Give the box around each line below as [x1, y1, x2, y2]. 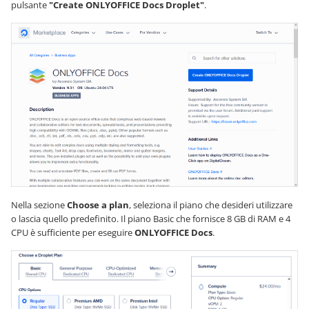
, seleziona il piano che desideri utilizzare [129, 198, 292, 211]
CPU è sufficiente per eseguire [11, 226, 134, 239]
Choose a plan [67, 198, 129, 211]
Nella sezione [11, 198, 67, 211]
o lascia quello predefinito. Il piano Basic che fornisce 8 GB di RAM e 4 [11, 212, 290, 225]
